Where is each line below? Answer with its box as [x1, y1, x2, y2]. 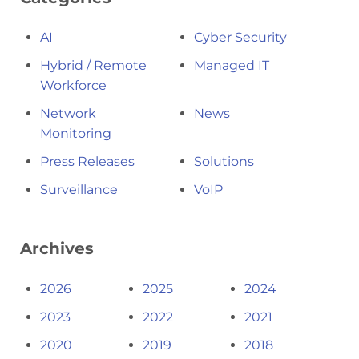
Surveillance [40, 182, 118, 198]
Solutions [193, 154, 254, 170]
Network [40, 106, 96, 122]
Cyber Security [193, 30, 287, 46]
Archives [20, 239, 94, 259]
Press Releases [40, 154, 135, 170]
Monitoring [40, 126, 111, 142]
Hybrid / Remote [40, 58, 147, 74]
